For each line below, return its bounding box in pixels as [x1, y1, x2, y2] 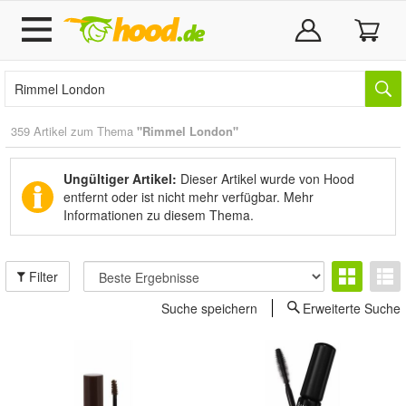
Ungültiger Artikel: [63, 169, 177, 188]
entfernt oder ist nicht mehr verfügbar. [63, 188, 284, 206]
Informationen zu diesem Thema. [63, 206, 254, 224]
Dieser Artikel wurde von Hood [177, 169, 354, 188]
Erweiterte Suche [303, 299, 401, 317]
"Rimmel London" [137, 122, 238, 140]
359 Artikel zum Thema [11, 122, 137, 140]
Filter [25, 267, 59, 285]
